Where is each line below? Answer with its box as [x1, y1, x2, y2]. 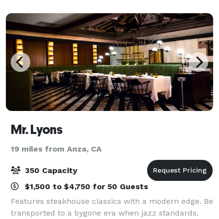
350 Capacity [22, 165, 77, 175]
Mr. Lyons [11, 122, 63, 137]
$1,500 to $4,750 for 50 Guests [22, 181, 148, 191]
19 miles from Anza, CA [11, 144, 102, 153]
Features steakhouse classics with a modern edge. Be [11, 196, 213, 206]
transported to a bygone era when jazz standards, [11, 208, 198, 218]
